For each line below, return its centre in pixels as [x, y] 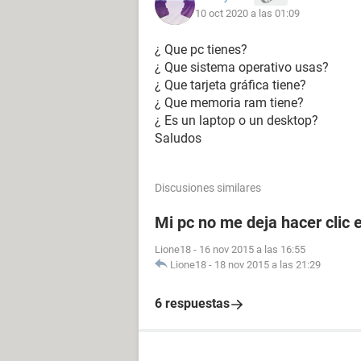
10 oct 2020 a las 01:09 [247, 13]
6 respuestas [192, 303]
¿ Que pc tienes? [201, 50]
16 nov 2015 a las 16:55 [252, 249]
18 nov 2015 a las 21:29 [268, 265]
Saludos [178, 138]
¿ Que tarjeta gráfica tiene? [230, 85]
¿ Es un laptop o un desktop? [237, 120]
